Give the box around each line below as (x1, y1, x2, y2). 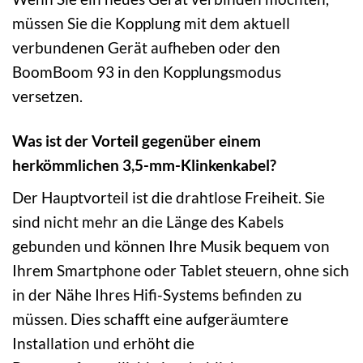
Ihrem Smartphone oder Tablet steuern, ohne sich (12, 260, 349, 280)
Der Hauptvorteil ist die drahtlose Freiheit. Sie (12, 187, 325, 207)
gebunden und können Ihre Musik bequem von (12, 236, 330, 255)
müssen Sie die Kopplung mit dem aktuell (12, 14, 290, 33)
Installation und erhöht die (12, 333, 194, 352)
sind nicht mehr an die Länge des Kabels (12, 211, 284, 231)
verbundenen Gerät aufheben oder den (12, 38, 280, 58)
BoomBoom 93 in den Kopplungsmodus (12, 62, 281, 82)
